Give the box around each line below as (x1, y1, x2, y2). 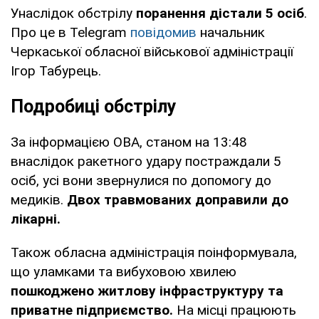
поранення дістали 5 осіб (136, 4, 304, 21)
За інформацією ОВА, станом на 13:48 (11, 133, 247, 150)
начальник (200, 23, 265, 41)
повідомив (130, 23, 200, 41)
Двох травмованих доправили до (67, 191, 288, 208)
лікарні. (11, 210, 61, 227)
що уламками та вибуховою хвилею (11, 263, 236, 280)
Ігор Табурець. (11, 62, 101, 79)
